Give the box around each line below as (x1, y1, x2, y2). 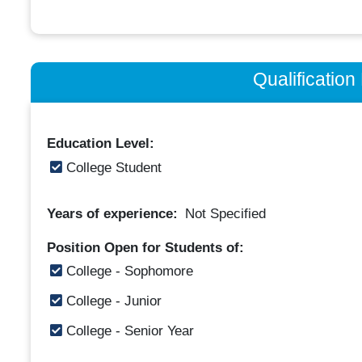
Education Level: (46, 136, 154, 151)
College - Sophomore (61, 263, 193, 279)
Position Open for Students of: (46, 239, 244, 255)
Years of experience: (46, 205, 182, 221)
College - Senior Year (61, 323, 194, 339)
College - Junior (61, 293, 162, 309)
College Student (61, 159, 162, 175)
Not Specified (184, 205, 266, 221)
